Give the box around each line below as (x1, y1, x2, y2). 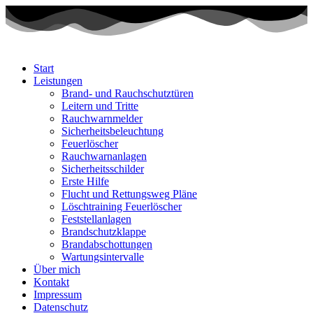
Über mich (34, 263, 80, 276)
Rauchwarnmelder (61, 112, 143, 125)
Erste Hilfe (61, 175, 109, 188)
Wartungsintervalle (61, 251, 144, 263)
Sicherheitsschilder (61, 163, 144, 175)
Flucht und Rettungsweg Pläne (61, 188, 197, 201)
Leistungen (34, 75, 82, 87)
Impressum (34, 289, 82, 301)
